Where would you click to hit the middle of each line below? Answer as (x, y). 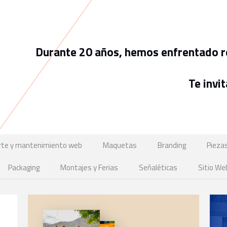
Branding (172, 145)
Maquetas (120, 145)
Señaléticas (158, 167)
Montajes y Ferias (89, 167)
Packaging (24, 167)
